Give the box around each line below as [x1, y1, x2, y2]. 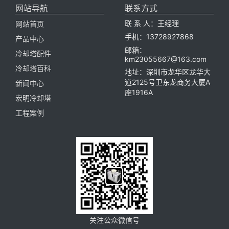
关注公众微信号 [89, 215, 140, 224]
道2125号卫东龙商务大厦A [125, 77, 210, 86]
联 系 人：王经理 [125, 18, 179, 28]
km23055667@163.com [125, 54, 207, 63]
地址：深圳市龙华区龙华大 [125, 67, 211, 76]
